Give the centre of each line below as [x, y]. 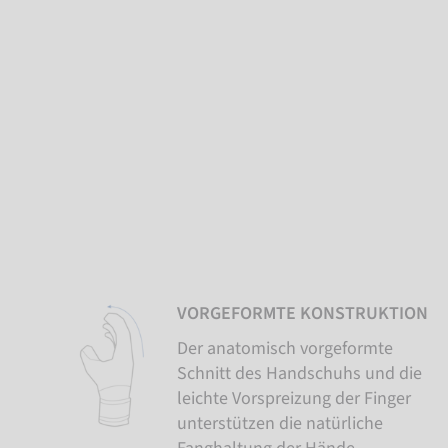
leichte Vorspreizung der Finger [293, 398]
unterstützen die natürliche [279, 423]
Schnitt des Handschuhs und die [299, 373]
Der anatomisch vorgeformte [284, 348]
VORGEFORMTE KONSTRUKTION [302, 313]
